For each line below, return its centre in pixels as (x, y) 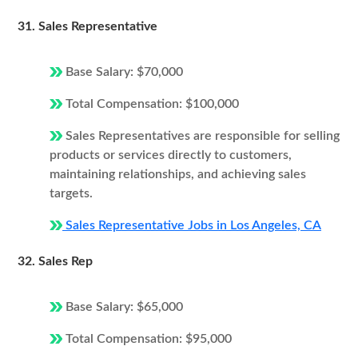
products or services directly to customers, (171, 155)
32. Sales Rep (55, 261)
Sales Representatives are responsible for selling (201, 136)
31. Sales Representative (88, 26)
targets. (71, 193)
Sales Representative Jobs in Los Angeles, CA (192, 225)
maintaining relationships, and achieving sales (178, 174)
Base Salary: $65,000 (123, 307)
